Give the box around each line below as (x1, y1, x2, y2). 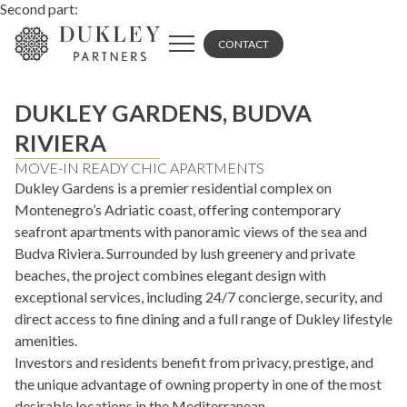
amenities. (15, 332, 77, 349)
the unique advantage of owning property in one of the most (15, 375, 382, 392)
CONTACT (218, 36, 269, 51)
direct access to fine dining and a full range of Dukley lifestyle (15, 310, 392, 327)
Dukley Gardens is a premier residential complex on (15, 179, 332, 196)
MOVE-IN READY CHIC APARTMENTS (15, 159, 264, 176)
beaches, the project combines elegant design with (15, 266, 326, 283)
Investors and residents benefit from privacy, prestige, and (15, 353, 373, 371)
